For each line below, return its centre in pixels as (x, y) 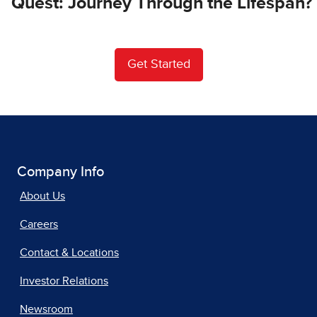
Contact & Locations (69, 252)
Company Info (60, 172)
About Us (42, 196)
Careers (39, 224)
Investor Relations (64, 281)
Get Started (158, 64)
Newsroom (46, 309)
